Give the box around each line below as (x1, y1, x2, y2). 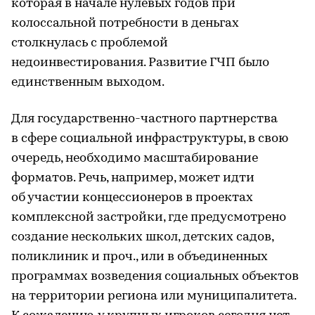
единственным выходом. (11, 75, 165, 89)
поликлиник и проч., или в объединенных (11, 250, 268, 264)
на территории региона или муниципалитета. (11, 289, 296, 303)
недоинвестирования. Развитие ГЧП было (11, 56, 269, 70)
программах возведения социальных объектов (11, 269, 299, 283)
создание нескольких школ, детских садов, (11, 230, 274, 244)
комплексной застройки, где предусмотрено (11, 210, 286, 224)
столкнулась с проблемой (11, 36, 168, 50)
